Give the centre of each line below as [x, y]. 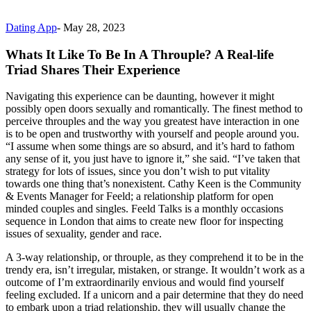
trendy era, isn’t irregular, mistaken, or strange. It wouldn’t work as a [155, 270]
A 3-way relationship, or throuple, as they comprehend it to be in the [154, 258]
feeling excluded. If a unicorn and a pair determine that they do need [154, 295]
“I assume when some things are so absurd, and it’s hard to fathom [150, 146]
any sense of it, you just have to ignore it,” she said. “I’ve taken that [153, 159]
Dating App [31, 27]
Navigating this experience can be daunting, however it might [140, 96]
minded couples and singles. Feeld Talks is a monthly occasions [144, 209]
